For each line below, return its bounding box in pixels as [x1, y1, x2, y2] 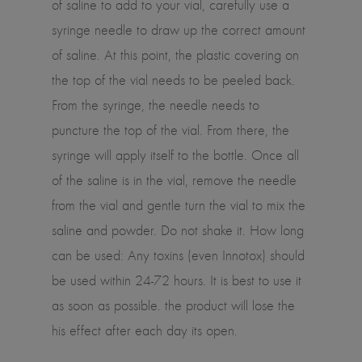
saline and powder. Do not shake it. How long [52, 221, 304, 240]
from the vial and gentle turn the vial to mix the [52, 196, 305, 215]
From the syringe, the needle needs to [52, 96, 259, 115]
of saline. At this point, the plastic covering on [52, 46, 299, 65]
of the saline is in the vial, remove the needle [52, 171, 297, 190]
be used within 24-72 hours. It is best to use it [52, 271, 301, 290]
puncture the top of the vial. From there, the [52, 121, 289, 140]
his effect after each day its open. [52, 322, 238, 340]
